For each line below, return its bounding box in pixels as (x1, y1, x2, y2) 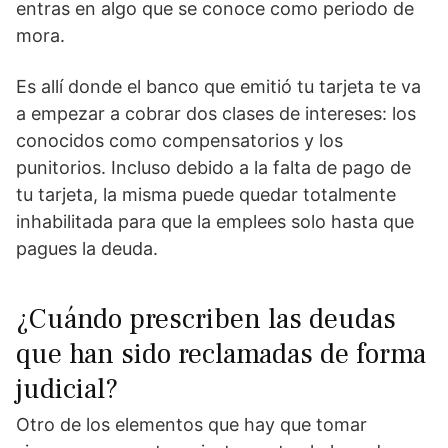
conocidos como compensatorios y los (16, 130, 343, 152)
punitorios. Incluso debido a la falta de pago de (16, 157, 411, 179)
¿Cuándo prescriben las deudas (16, 301, 396, 338)
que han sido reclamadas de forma (16, 336, 426, 373)
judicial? (16, 371, 118, 408)
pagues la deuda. (16, 238, 158, 260)
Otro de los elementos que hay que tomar (16, 414, 367, 436)
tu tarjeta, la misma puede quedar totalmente (16, 184, 396, 206)
